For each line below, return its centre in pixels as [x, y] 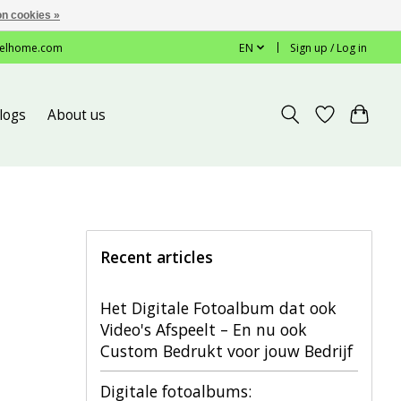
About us [77, 115]
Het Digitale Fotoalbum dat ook [218, 307]
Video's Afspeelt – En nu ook [204, 329]
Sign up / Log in [329, 47]
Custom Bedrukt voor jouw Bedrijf [226, 350]
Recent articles [157, 256]
